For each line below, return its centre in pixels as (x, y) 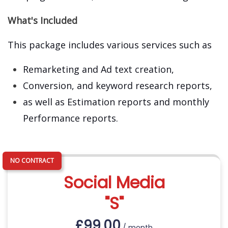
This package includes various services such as (110, 45)
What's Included (42, 20)
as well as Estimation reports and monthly (116, 102)
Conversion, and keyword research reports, (118, 85)
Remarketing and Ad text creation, (98, 69)
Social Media (114, 183)
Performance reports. (72, 118)
